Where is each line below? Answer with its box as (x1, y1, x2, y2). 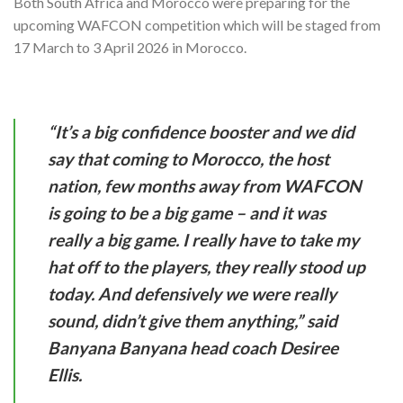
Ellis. (48, 363, 82, 385)
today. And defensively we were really (48, 282, 336, 304)
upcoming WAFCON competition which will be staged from (13, 16, 381, 34)
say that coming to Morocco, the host (48, 148, 329, 169)
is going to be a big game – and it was (48, 201, 326, 223)
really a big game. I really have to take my (48, 228, 359, 250)
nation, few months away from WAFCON (48, 175, 362, 196)
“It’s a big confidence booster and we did (48, 121, 354, 142)
